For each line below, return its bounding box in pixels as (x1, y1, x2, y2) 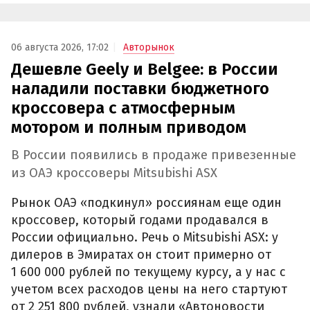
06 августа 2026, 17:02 (11, 41, 109, 53)
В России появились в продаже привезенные (11, 147, 296, 163)
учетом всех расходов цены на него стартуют (11, 282, 287, 298)
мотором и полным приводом (11, 117, 246, 137)
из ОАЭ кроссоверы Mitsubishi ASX (11, 165, 217, 181)
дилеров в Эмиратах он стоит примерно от (11, 247, 271, 263)
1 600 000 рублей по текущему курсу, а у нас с (11, 264, 286, 280)
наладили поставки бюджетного (11, 78, 269, 98)
